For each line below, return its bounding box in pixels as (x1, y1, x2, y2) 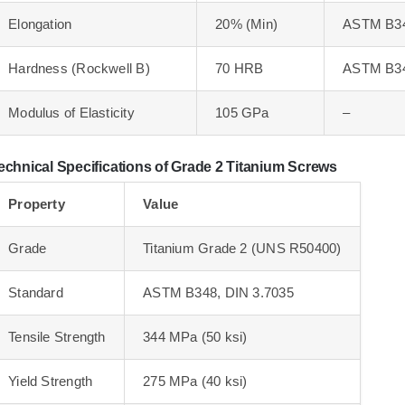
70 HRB (215, 60, 264, 76)
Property (8, 195, 65, 212)
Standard (8, 284, 63, 300)
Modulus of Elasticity (8, 104, 135, 120)
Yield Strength (8, 372, 93, 389)
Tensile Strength (8, 328, 106, 344)
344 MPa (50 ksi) (143, 328, 248, 344)
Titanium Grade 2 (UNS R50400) (143, 240, 342, 256)
